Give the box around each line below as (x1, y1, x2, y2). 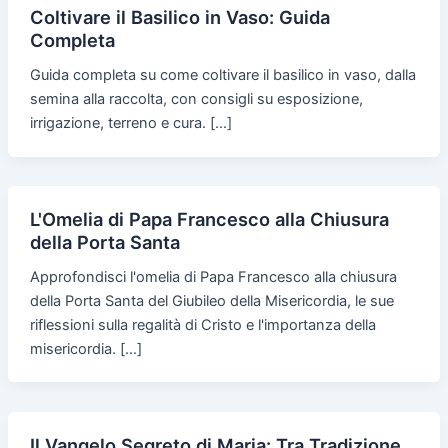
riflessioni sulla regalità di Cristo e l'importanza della (29, 315, 376, 334)
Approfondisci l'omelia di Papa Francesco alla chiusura (29, 267, 397, 286)
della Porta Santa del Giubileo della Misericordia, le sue (29, 291, 394, 310)
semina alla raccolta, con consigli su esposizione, (29, 89, 363, 108)
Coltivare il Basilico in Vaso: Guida (29, 5, 330, 28)
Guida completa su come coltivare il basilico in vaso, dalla (29, 65, 416, 84)
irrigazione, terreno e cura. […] (29, 113, 232, 132)
